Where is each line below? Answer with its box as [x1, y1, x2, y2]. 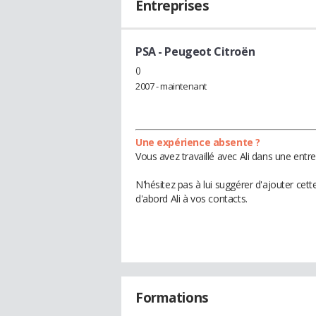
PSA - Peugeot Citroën [135, 44, 255, 59]
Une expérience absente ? [135, 135, 260, 149]
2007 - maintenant [135, 79, 207, 92]
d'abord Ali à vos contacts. [135, 191, 248, 205]
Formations [135, 288, 209, 307]
